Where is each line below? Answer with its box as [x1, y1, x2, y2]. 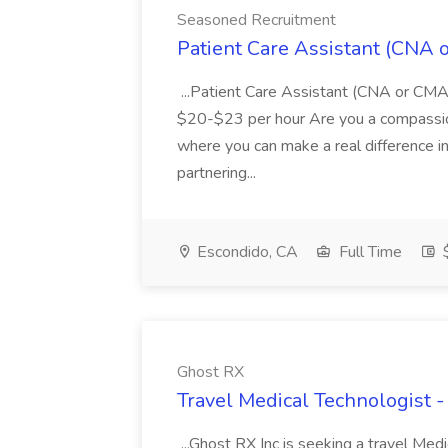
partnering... [177, 162, 260, 184]
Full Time [335, 241, 402, 263]
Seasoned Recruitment [177, 9, 336, 31]
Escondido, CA [193, 241, 298, 263]
